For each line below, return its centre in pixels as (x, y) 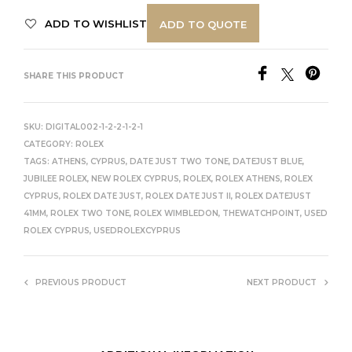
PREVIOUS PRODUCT (81, 282)
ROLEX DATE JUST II (188, 196)
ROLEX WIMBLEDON (176, 213)
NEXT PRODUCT (282, 282)
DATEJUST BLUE (268, 161)
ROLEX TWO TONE (90, 213)
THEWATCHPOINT (261, 213)
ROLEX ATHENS (248, 178)
